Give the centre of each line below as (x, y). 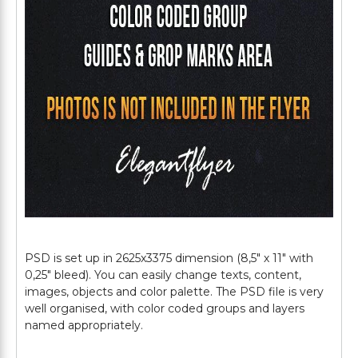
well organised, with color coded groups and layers (165, 308)
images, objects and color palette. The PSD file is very (174, 292)
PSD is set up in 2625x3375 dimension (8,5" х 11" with (169, 258)
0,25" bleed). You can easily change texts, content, (163, 275)
